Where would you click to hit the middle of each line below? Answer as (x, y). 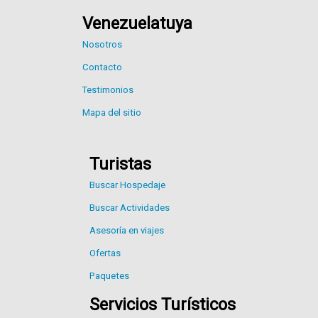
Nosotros (102, 45)
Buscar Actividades (130, 208)
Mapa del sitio (112, 113)
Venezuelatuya (137, 24)
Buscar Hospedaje (127, 185)
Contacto (102, 67)
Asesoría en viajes (127, 231)
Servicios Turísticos (163, 305)
